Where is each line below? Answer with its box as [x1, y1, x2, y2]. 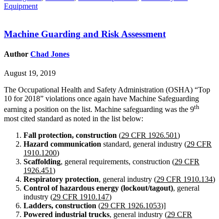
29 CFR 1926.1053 [101, 201, 161, 210]
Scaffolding [23, 157, 61, 166]
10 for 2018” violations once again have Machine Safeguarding [4, 94, 199, 103]
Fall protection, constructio [23, 131, 112, 139]
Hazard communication [23, 139, 101, 148]
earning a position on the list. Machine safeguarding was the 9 [4, 105, 194, 114]
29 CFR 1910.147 [53, 192, 109, 201]
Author [4, 50, 30, 59]
